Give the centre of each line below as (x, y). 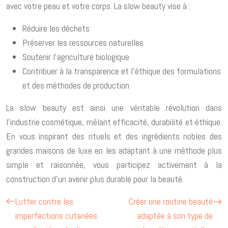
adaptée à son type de (175, 215)
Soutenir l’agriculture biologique (76, 56)
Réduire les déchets (56, 28)
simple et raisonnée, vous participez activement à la (114, 164)
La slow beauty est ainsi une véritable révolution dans (114, 107)
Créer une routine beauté (171, 201)
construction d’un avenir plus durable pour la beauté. (95, 179)
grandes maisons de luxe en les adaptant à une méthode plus (114, 150)
